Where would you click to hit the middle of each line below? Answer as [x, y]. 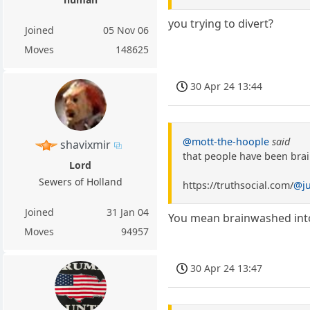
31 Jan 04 [128, 212]
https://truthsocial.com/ [238, 185]
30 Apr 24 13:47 [227, 268]
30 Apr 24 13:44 [227, 86]
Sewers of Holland [80, 181]
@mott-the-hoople [226, 142]
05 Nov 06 [126, 30]
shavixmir [86, 144]
